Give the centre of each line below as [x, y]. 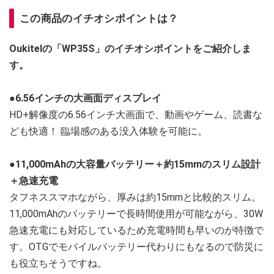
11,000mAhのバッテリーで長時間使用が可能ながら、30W [136, 213]
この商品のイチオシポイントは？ [99, 18]
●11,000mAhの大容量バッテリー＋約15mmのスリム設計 [135, 164]
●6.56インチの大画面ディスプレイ [85, 98]
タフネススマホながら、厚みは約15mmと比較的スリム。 [135, 197]
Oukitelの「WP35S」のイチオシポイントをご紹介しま [130, 48]
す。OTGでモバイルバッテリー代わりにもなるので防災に [136, 246]
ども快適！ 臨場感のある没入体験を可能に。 [108, 131]
